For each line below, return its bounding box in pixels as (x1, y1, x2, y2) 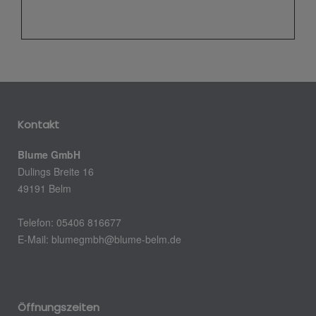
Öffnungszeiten (18, 299, 99, 315)
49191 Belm (18, 181, 71, 195)
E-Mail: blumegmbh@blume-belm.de (18, 231, 184, 246)
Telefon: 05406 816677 (18, 214, 121, 229)
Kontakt (18, 116, 59, 132)
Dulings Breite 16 (18, 164, 94, 178)
